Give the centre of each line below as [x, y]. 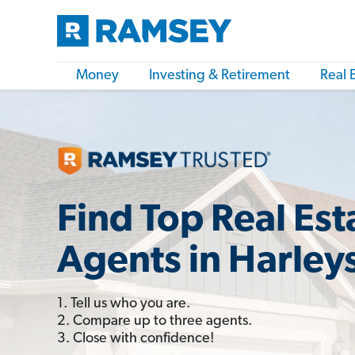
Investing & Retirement [219, 76]
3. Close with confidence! [136, 338]
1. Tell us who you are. [124, 303]
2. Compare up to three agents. [155, 321]
